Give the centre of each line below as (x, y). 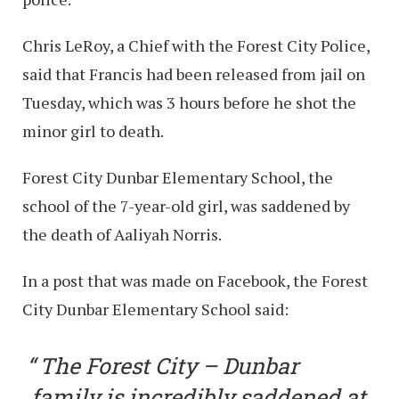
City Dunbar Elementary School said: (155, 309)
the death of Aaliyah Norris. (122, 234)
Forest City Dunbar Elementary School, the (178, 177)
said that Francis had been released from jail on (194, 73)
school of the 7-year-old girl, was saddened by (186, 205)
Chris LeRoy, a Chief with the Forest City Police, (196, 45)
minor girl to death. (93, 130)
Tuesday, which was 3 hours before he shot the (189, 102)
